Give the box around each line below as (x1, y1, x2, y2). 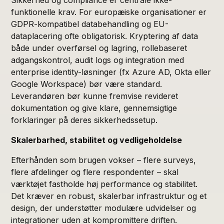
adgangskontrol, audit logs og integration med (11, 54, 184, 65)
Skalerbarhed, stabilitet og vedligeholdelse (11, 134, 182, 145)
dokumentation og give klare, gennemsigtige (11, 102, 177, 113)
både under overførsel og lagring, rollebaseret (11, 42, 187, 53)
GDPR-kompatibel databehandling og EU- (11, 18, 169, 29)
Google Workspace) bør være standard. (11, 78, 162, 89)
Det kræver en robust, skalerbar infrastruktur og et (11, 190, 207, 201)
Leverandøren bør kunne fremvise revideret (11, 90, 178, 101)
